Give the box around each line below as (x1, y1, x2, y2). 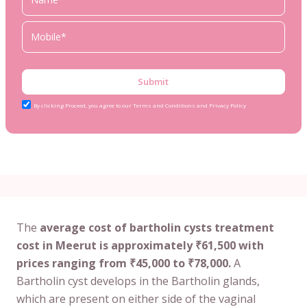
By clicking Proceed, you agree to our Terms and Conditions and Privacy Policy (34, 101, 246, 110)
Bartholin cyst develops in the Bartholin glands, (16, 273, 260, 288)
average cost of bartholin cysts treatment (40, 219, 274, 235)
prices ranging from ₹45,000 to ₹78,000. (16, 255, 231, 271)
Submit (138, 75, 169, 88)
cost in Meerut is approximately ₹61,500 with (16, 237, 264, 253)
